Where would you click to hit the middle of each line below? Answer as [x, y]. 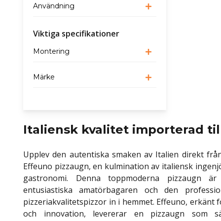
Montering [51, 52]
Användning [54, 6]
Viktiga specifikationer [76, 34]
